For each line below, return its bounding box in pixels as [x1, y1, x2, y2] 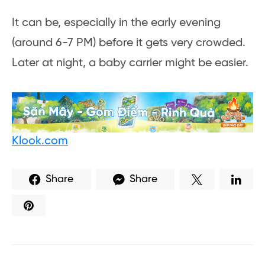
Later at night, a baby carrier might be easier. [12, 57, 248, 70]
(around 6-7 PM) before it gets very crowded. [12, 37, 245, 50]
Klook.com [12, 135, 68, 148]
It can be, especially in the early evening [12, 17, 221, 30]
